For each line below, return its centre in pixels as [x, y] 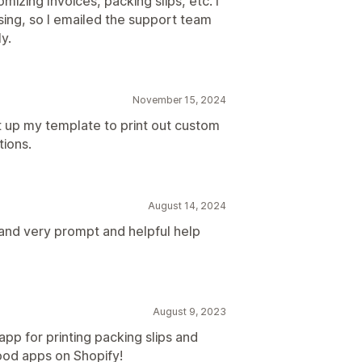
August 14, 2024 [187, 206]
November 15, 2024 [179, 100]
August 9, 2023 [189, 311]
